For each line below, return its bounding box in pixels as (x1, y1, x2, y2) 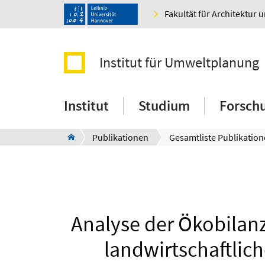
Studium (138, 96, 190, 115)
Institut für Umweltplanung (99, 53, 259, 72)
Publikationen (92, 131, 148, 144)
